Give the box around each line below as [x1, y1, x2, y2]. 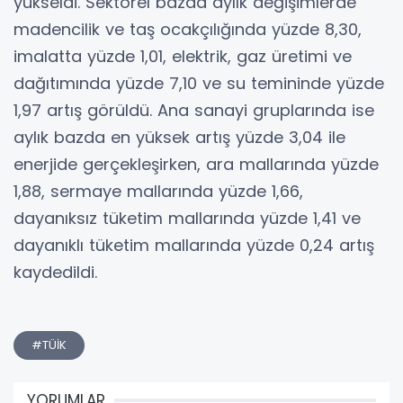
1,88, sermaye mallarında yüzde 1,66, [13, 179, 303, 202]
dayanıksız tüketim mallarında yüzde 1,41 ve [13, 206, 361, 229]
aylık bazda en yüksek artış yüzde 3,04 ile [13, 125, 345, 148]
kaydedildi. [13, 260, 97, 283]
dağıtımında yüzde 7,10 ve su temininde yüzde [13, 71, 384, 94]
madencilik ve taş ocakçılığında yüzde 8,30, [13, 17, 362, 40]
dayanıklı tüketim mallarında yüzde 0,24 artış [13, 233, 374, 256]
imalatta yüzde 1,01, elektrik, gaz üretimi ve [13, 44, 352, 67]
